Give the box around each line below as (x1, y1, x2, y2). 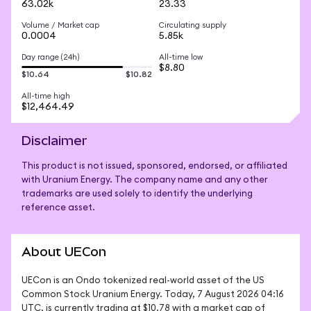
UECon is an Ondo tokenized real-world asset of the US (22, 276, 264, 285)
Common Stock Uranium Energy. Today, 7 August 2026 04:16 (22, 290, 284, 299)
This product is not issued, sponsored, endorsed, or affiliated (22, 162, 287, 171)
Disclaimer (22, 133, 87, 148)
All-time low (159, 53, 203, 61)
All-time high (22, 92, 70, 100)
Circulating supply (159, 22, 226, 29)
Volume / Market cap (22, 22, 99, 29)
